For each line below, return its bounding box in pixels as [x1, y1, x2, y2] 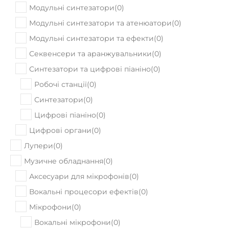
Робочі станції [34, 54, 87, 63]
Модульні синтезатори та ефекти [29, 8, 154, 17]
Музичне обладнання [24, 131, 103, 140]
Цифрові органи [29, 100, 91, 109]
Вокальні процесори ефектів [29, 162, 139, 171]
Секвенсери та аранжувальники [29, 24, 152, 33]
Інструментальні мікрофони [34, 208, 139, 217]
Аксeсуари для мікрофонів [29, 146, 129, 155]
